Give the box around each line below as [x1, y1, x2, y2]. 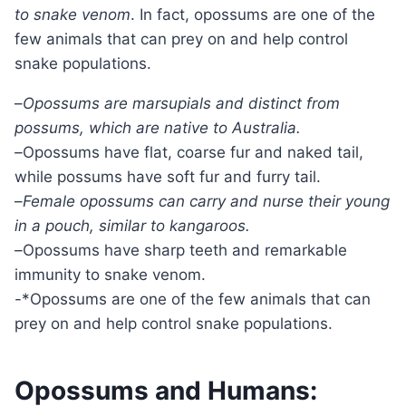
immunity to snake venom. [14, 266, 206, 285]
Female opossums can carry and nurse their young [23, 192, 390, 211]
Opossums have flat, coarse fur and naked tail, [23, 143, 363, 162]
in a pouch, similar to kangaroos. [14, 217, 250, 236]
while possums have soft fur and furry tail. [14, 168, 321, 187]
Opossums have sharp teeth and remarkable [23, 241, 347, 260]
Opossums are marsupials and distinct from [23, 94, 340, 113]
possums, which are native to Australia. [14, 119, 301, 138]
